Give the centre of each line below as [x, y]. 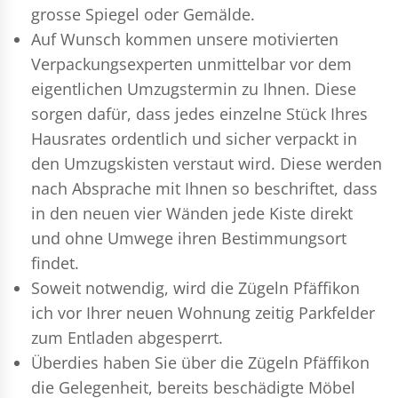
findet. [55, 263]
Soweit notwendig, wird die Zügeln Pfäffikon [195, 287]
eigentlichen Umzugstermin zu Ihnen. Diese [194, 88]
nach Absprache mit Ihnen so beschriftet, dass [204, 188]
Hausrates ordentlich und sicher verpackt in [194, 138]
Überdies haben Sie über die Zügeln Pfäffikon [200, 362]
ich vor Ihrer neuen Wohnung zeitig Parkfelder [203, 312]
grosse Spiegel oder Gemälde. [143, 14]
